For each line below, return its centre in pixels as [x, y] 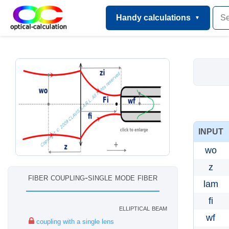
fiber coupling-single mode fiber [93, 177]
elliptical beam [143, 208]
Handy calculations [153, 18]
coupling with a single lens [74, 222]
